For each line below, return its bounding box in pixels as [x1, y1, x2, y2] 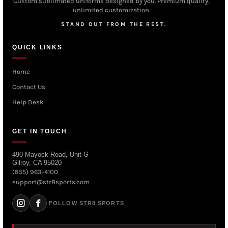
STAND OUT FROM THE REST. [61, 20, 167, 27]
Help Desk [12, 98, 43, 106]
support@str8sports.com [12, 178, 90, 186]
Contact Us [12, 82, 45, 91]
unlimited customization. [73, 6, 150, 14]
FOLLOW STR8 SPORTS [49, 199, 124, 206]
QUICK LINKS [12, 43, 63, 51]
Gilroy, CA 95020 [12, 158, 62, 166]
